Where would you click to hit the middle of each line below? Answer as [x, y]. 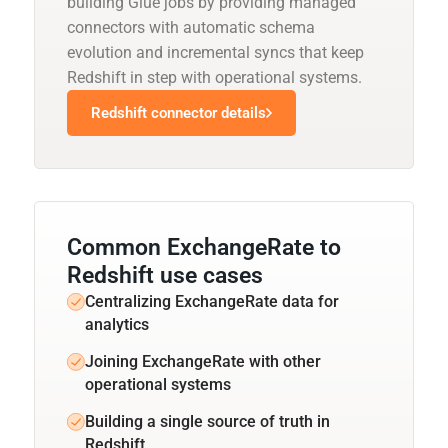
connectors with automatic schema [191, 27]
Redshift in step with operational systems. [214, 77]
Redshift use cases [165, 275]
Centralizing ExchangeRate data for [212, 301]
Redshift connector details [178, 112]
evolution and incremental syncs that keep [215, 52]
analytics [117, 324]
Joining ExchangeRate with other [203, 361]
